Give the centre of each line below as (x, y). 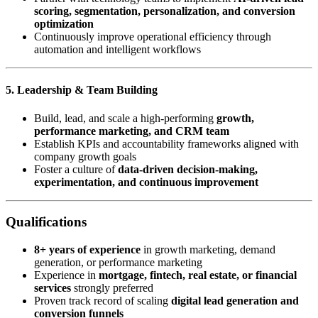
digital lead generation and (235, 301)
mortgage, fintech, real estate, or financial (198, 275)
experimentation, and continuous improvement (146, 182)
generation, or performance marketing (118, 263)
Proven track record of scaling (103, 301)
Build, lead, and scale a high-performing (125, 118)
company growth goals (85, 156)
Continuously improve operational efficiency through (153, 37)
